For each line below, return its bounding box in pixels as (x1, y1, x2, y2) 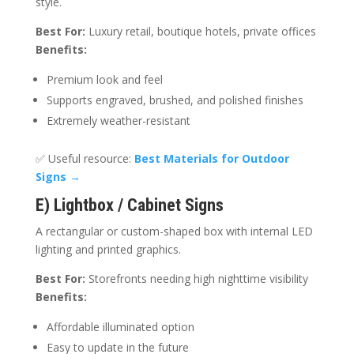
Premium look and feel (46, 72, 163, 88)
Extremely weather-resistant (46, 113, 190, 129)
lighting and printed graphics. (35, 242, 181, 258)
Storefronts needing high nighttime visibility (85, 271, 308, 287)
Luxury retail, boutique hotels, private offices (85, 24, 316, 40)
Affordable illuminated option (46, 319, 194, 335)
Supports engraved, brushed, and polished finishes (46, 92, 303, 108)
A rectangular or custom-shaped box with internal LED (35, 224, 313, 239)
